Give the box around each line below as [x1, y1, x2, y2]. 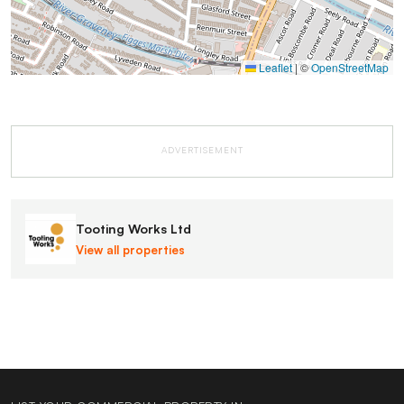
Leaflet [256, 60, 292, 75]
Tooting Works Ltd [76, 220, 191, 236]
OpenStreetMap [311, 60, 389, 75]
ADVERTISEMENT [161, 144, 243, 155]
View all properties [76, 242, 185, 257]
